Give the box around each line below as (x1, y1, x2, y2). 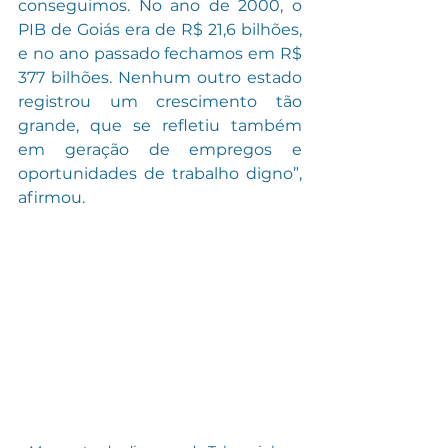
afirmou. (18, 187, 85, 207)
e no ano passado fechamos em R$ (18, 43, 302, 63)
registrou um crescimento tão (18, 91, 302, 111)
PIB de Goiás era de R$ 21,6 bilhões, (18, 19, 302, 39)
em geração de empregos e (18, 139, 302, 159)
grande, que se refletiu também (18, 115, 302, 135)
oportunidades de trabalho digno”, (18, 163, 302, 183)
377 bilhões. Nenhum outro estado (18, 67, 302, 87)
